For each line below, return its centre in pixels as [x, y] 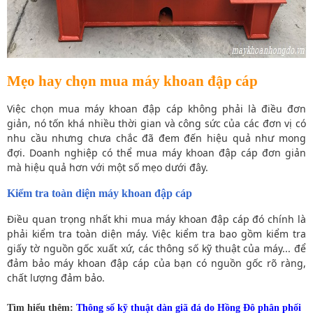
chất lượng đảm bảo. [56, 278]
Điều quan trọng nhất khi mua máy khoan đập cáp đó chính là [156, 219]
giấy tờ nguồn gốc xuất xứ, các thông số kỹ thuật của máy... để [156, 249]
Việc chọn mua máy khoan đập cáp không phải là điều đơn [156, 108]
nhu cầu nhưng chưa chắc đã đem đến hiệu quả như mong [156, 138]
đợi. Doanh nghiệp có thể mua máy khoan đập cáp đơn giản [156, 152]
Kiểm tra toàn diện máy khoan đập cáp [100, 193]
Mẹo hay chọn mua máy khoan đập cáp [132, 81]
